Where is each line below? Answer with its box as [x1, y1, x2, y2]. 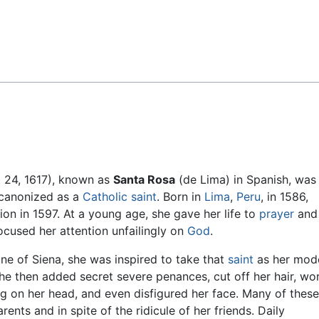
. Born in [157, 189, 204, 204]
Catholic [83, 189, 127, 204]
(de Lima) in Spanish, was [175, 172, 316, 187]
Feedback [20, 15, 72, 29]
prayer [259, 206, 294, 221]
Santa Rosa [113, 172, 175, 187]
